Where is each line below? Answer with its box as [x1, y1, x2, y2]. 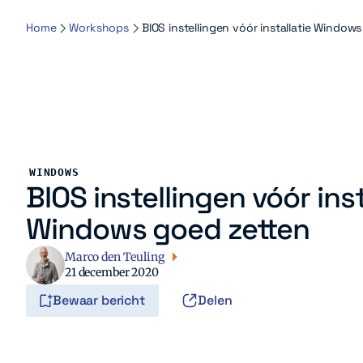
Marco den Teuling [65, 249, 164, 264]
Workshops [69, 20, 129, 35]
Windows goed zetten [26, 210, 310, 248]
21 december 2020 [65, 264, 159, 280]
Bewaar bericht [53, 291, 145, 309]
